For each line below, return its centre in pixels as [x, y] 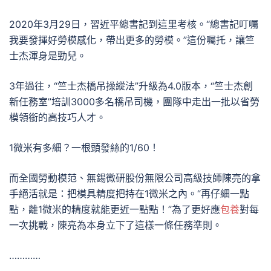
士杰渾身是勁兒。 [48, 56]
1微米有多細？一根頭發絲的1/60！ [84, 148]
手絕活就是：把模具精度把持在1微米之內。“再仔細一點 [129, 194]
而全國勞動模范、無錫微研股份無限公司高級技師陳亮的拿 [135, 178]
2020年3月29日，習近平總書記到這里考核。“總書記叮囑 [134, 24]
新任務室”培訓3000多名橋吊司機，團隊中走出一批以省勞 [134, 102]
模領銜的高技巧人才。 [57, 117]
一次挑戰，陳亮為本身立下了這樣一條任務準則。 [116, 225]
